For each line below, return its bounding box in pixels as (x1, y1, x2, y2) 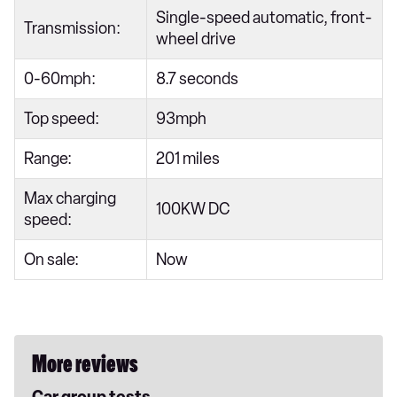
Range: (24, 148, 74, 168)
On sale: (24, 249, 79, 269)
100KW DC (156, 198, 230, 219)
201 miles (156, 148, 220, 168)
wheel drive (156, 28, 236, 49)
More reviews (32, 354, 138, 379)
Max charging (24, 188, 116, 208)
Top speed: (24, 108, 102, 128)
